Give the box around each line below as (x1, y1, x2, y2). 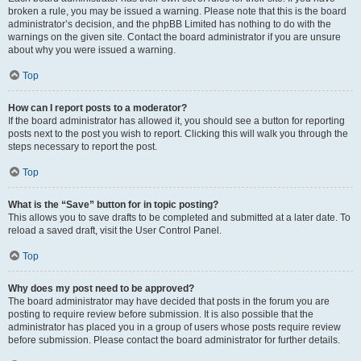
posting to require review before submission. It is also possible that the (8, 309, 313, 320)
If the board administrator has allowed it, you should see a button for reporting (8, 115, 345, 127)
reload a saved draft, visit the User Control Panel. (8, 225, 222, 236)
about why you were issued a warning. (8, 44, 176, 56)
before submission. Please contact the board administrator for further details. (8, 334, 340, 346)
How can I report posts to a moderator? (8, 102, 187, 114)
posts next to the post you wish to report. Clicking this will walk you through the (8, 128, 348, 139)
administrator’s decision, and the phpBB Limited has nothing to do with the (8, 19, 331, 30)
